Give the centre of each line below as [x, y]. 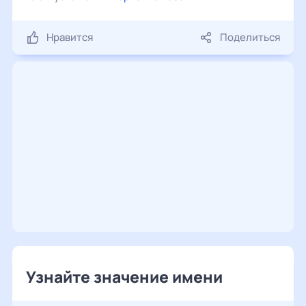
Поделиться [250, 37]
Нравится [70, 37]
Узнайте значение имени [124, 277]
